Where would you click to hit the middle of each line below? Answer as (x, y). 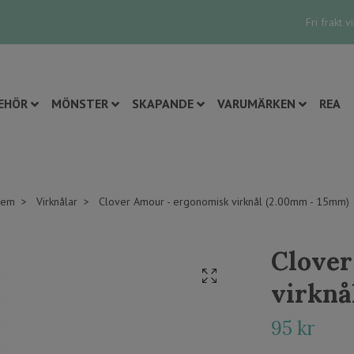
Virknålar (56, 201)
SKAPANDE (162, 104)
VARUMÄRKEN (256, 104)
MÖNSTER (79, 104)
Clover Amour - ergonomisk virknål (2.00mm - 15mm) (222, 201)
